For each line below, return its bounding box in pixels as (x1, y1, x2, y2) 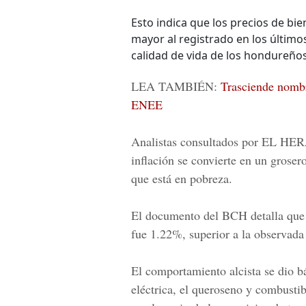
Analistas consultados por (131, 133, 262, 150)
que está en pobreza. (131, 170, 232, 186)
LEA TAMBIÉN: (131, 78, 221, 94)
